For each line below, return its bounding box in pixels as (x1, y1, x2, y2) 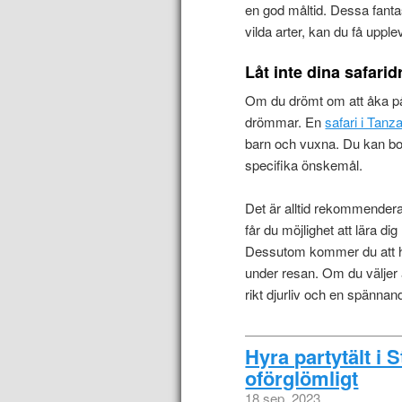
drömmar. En (245, 111, 326, 131)
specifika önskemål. (245, 154, 363, 174)
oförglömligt (245, 363, 359, 393)
